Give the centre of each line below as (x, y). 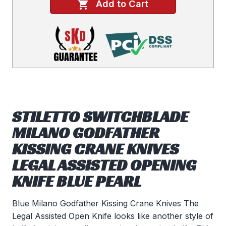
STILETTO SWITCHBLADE (100, 117)
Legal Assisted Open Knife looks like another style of (113, 216)
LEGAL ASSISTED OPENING (104, 165)
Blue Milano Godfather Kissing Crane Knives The (105, 204)
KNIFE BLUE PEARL (77, 181)
